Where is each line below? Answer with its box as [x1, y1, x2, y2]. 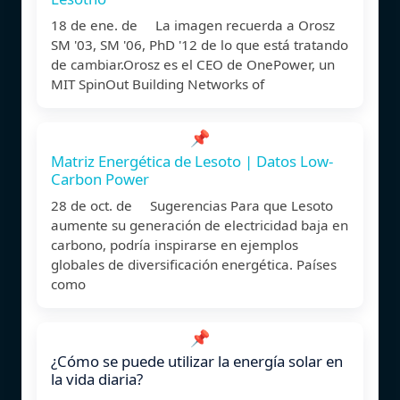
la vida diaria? [51, 368, 143, 389]
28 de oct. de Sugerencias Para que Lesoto [51, 196, 333, 214]
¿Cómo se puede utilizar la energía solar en [51, 350, 343, 371]
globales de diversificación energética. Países [51, 254, 337, 273]
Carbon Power [51, 168, 149, 189]
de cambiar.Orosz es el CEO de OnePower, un [51, 54, 335, 73]
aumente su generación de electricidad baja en [51, 215, 348, 234]
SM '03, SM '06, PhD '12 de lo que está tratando [51, 35, 348, 54]
